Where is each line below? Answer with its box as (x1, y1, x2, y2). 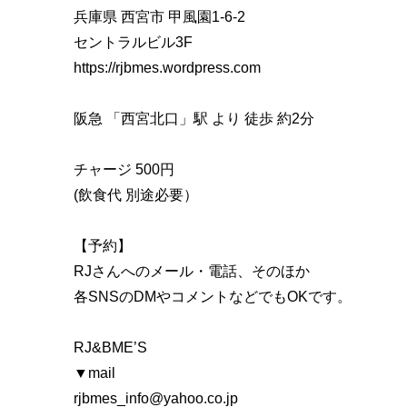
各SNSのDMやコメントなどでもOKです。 (74, 288, 352, 304)
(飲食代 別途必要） (74, 186, 198, 203)
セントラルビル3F (74, 34, 193, 50)
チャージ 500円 (74, 161, 174, 177)
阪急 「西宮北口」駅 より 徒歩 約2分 (74, 110, 314, 126)
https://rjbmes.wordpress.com (74, 59, 261, 75)
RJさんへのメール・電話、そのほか (74, 263, 310, 279)
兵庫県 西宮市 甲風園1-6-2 (74, 8, 245, 25)
